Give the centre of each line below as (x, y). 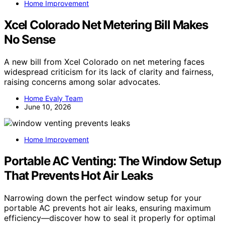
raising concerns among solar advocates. (82, 82)
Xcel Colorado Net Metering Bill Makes (106, 25)
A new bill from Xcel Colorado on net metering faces (104, 62)
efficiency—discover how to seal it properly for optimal (110, 218)
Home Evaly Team (53, 98)
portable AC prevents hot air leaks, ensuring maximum (107, 208)
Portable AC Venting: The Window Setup (113, 161)
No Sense (30, 40)
